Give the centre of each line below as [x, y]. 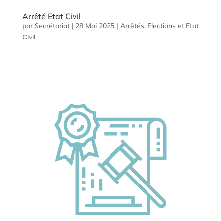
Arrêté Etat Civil [51, 16]
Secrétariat [52, 25]
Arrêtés [132, 25]
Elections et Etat [173, 25]
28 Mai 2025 [95, 25]
